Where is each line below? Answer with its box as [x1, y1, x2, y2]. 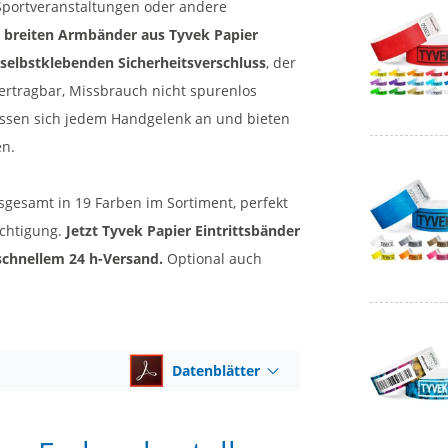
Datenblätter [172, 361, 261, 380]
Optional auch [163, 249, 262, 268]
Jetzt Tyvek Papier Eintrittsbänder [66, 221, 300, 240]
